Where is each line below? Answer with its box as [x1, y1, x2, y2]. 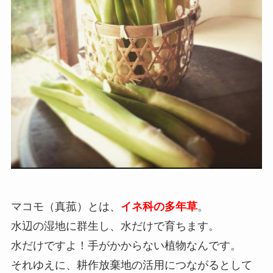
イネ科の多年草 [120, 200, 197, 213]
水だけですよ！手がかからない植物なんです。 [10, 239, 241, 252]
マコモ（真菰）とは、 [10, 200, 121, 213]
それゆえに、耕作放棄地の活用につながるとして [10, 258, 252, 271]
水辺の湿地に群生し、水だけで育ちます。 [10, 219, 219, 232]
